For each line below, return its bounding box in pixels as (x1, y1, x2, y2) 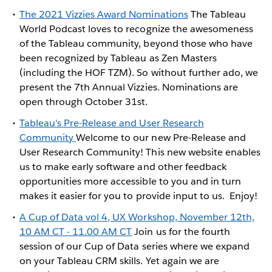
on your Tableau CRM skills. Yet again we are (19, 254, 219, 267)
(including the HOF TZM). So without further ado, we (19, 66, 258, 79)
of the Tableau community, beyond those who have (19, 36, 253, 50)
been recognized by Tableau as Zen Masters (19, 51, 217, 64)
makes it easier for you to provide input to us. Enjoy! (19, 189, 258, 202)
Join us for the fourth (132, 225, 230, 238)
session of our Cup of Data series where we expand (19, 240, 250, 253)
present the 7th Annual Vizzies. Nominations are (19, 80, 238, 93)
